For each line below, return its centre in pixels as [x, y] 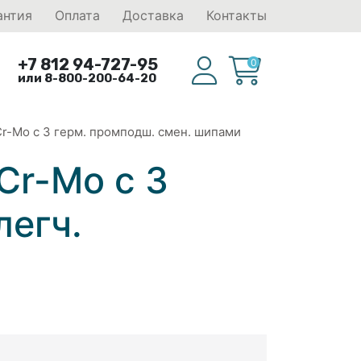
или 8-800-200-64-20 [87, 78]
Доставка [153, 15]
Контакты [237, 15]
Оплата [77, 15]
